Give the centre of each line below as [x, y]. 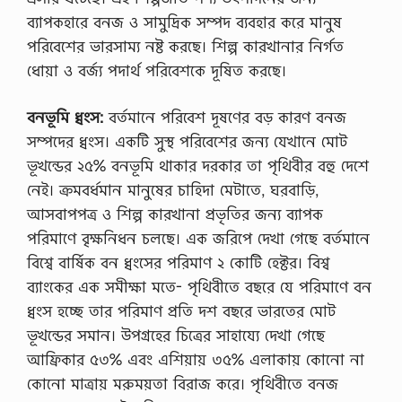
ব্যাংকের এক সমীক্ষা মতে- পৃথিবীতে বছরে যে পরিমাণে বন [199, 287]
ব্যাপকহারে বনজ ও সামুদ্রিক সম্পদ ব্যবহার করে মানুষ [184, 22]
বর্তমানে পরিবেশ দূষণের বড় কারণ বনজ [227, 117]
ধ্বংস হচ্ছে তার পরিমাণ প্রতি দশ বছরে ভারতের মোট [181, 311]
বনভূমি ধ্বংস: [68, 117]
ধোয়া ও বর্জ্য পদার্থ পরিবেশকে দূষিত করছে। [157, 70]
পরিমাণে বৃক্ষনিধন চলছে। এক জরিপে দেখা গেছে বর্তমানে [198, 238]
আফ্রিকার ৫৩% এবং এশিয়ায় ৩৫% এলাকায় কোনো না [196, 359]
